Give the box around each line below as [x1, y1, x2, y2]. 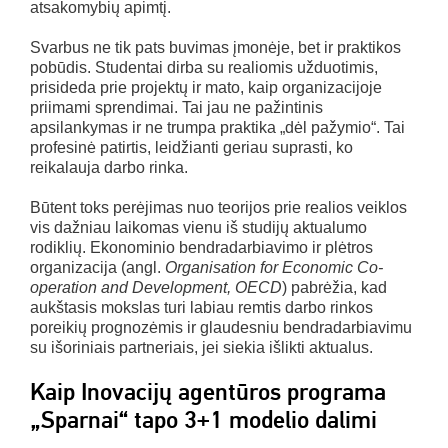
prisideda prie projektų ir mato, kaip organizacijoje [30, 78, 382, 96]
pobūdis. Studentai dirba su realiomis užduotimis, [30, 58, 378, 76]
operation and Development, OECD [30, 278, 282, 296]
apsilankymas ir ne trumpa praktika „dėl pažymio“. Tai [30, 118, 405, 136]
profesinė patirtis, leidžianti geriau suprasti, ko [30, 138, 353, 156]
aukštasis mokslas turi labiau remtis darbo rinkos [30, 298, 373, 316]
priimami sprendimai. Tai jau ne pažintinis [30, 98, 323, 116]
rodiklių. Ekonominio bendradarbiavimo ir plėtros [30, 238, 373, 256]
